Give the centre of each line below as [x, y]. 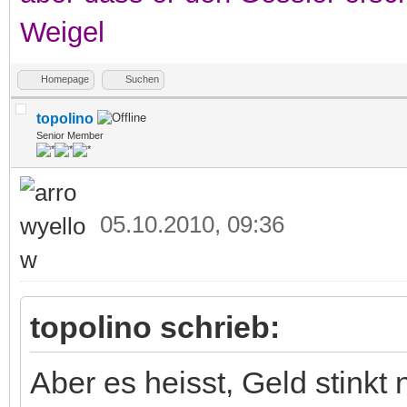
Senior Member [70, 135]
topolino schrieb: [155, 327]
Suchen [142, 79]
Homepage [65, 79]
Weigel [62, 32]
